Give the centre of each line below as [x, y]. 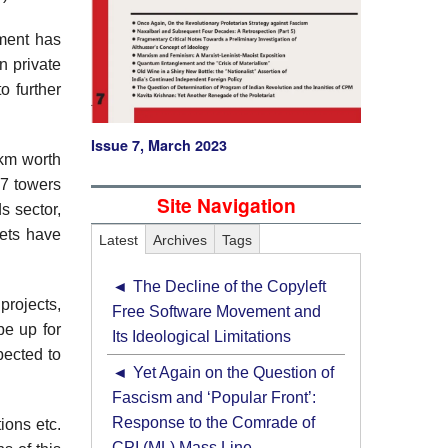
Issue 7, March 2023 [159, 145]
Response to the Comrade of [213, 423]
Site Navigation [226, 205]
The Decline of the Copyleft [229, 287]
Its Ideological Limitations [201, 337]
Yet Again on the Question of [233, 373]
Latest [118, 239]
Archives [180, 239]
